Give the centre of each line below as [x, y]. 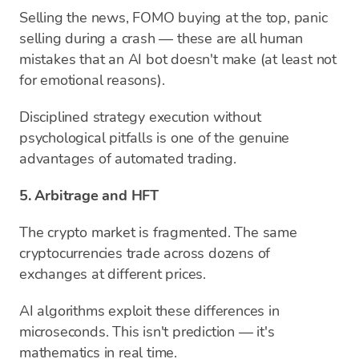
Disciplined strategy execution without [140, 117]
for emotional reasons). [92, 80]
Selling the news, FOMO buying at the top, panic [173, 18]
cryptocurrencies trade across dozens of [145, 253]
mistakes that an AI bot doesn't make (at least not [178, 59]
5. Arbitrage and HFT [89, 196]
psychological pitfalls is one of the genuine [155, 138]
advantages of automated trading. [128, 159]
